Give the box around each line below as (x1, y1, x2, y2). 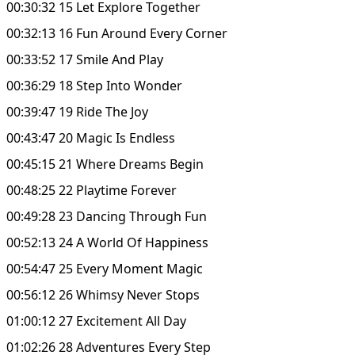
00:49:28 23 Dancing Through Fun (6, 207, 207, 225)
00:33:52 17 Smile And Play (6, 50, 163, 68)
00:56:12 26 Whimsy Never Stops (6, 285, 200, 303)
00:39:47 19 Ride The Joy (6, 102, 148, 120)
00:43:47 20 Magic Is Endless (6, 128, 175, 147)
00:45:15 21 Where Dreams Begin (6, 155, 204, 173)
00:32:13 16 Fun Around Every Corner (6, 24, 227, 42)
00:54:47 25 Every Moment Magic (6, 259, 203, 277)
